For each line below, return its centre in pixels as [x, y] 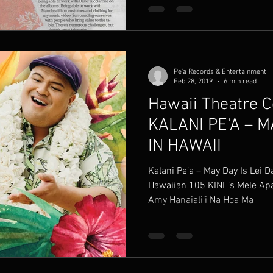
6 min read [240, 82]
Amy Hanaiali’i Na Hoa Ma [232, 200]
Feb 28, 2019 [193, 82]
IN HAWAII [185, 146]
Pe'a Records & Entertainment [220, 72]
